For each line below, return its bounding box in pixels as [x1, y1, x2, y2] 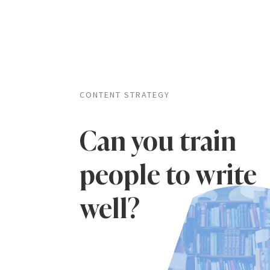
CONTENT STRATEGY [80, 89, 170, 100]
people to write [80, 158, 257, 191]
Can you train [80, 124, 236, 157]
